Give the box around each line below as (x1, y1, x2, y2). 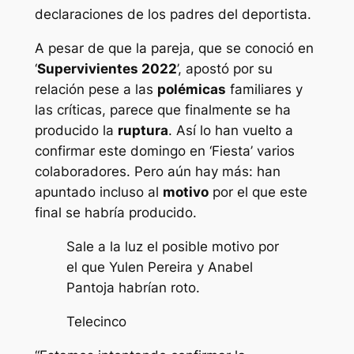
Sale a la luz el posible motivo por (66, 239, 279, 255)
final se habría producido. (34, 205, 197, 221)
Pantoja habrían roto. (66, 280, 200, 296)
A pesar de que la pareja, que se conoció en (34, 40, 314, 57)
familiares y (225, 81, 303, 98)
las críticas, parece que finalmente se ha (34, 102, 291, 119)
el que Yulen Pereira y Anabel (66, 259, 253, 276)
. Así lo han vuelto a (168, 122, 293, 139)
